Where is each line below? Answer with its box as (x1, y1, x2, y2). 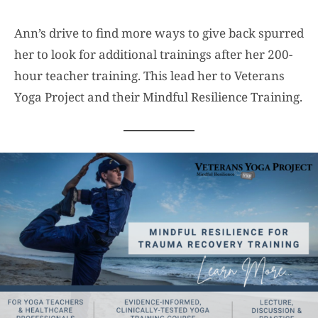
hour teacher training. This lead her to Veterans (14, 67, 285, 84)
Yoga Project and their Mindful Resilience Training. (14, 88, 302, 105)
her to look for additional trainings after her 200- (14, 45, 292, 62)
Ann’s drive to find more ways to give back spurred (14, 24, 304, 41)
